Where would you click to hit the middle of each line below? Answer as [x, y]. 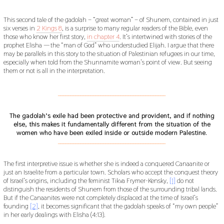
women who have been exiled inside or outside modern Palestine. [112, 132]
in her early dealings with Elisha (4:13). [54, 214]
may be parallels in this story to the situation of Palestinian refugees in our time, [109, 53]
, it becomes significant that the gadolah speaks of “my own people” [128, 206]
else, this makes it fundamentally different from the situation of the [112, 124]
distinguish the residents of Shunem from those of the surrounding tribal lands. [110, 189]
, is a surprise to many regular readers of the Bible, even [135, 28]
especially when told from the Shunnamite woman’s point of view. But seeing [107, 62]
